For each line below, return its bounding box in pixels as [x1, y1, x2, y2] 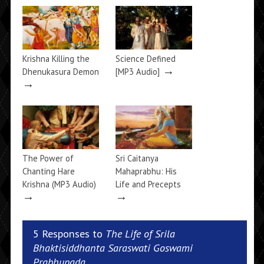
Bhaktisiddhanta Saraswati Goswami [32, 240, 193, 255]
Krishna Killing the [22, 53, 90, 65]
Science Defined [115, 53, 176, 65]
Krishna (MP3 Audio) [22, 179, 96, 190]
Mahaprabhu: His [115, 166, 177, 177]
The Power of [22, 153, 74, 164]
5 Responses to [32, 226, 105, 241]
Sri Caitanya [115, 153, 159, 164]
